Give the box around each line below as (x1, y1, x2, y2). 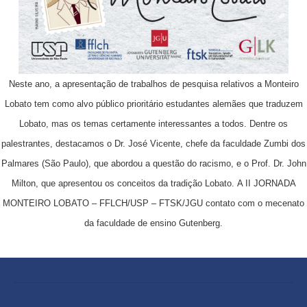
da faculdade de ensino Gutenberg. (84, 217, 223, 228)
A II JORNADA (236, 177, 296, 188)
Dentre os (249, 118, 288, 129)
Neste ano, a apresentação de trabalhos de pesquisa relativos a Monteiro (8, 78, 299, 89)
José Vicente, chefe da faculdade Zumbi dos (128, 138, 306, 149)
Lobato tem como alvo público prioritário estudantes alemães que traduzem (4, 98, 303, 109)
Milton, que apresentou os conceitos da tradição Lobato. (11, 177, 237, 188)
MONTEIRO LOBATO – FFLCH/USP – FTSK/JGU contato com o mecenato (3, 197, 304, 208)
